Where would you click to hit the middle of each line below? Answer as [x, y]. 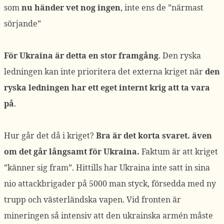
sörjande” [22, 23]
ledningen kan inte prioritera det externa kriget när [104, 71]
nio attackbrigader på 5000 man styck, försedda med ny [110, 183]
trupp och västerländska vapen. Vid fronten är [92, 199]
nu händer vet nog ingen [71, 7]
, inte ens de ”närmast [162, 7]
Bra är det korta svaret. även [154, 135]
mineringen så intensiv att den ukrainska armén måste [108, 215]
